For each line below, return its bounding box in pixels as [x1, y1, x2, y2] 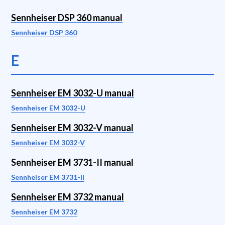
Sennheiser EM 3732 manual [11, 191, 124, 202]
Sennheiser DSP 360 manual [11, 12, 123, 23]
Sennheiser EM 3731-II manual [11, 157, 134, 168]
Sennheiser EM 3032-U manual [11, 87, 134, 98]
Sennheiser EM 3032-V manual [11, 122, 134, 133]
